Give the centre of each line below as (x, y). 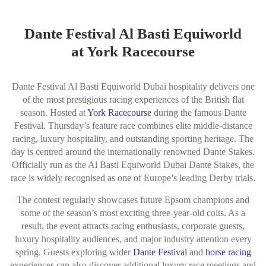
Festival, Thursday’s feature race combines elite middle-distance (133, 126)
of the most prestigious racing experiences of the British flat (133, 100)
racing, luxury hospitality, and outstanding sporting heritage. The (133, 139)
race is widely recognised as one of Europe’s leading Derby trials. (133, 178)
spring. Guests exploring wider (74, 252)
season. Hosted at (53, 113)
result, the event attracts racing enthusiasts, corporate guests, (133, 226)
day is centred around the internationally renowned (107, 152)
